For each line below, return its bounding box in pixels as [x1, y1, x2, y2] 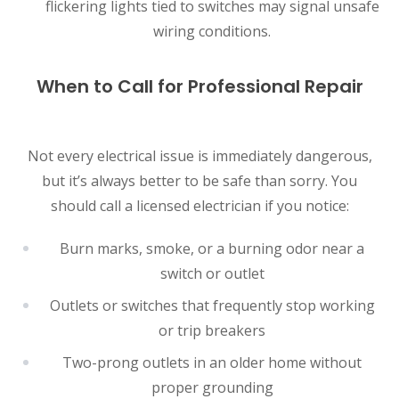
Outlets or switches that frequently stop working [49, 295, 375, 315]
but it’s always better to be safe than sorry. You [42, 170, 357, 191]
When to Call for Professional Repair [36, 73, 363, 99]
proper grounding [151, 377, 273, 397]
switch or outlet [159, 263, 265, 283]
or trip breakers [159, 320, 265, 340]
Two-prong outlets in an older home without [62, 352, 362, 372]
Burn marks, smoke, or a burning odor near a [60, 238, 364, 258]
